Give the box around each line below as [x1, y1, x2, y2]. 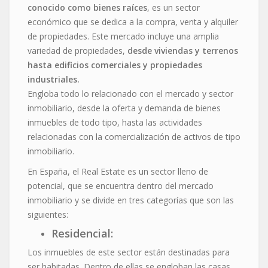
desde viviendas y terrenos [127, 44, 238, 56]
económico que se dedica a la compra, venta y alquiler [28, 16, 238, 28]
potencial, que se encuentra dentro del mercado [28, 179, 214, 191]
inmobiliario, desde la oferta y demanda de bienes [28, 102, 221, 114]
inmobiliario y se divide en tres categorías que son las [28, 194, 234, 206]
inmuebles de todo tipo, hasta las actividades [28, 116, 202, 128]
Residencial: [51, 226, 113, 240]
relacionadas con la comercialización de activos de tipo [28, 130, 240, 142]
